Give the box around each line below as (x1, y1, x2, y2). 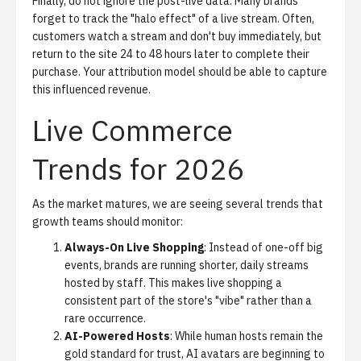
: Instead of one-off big (204, 240, 323, 255)
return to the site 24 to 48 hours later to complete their (32, 47, 309, 61)
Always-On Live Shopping (64, 240, 204, 255)
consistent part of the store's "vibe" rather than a (64, 293, 312, 308)
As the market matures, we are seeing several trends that (32, 197, 323, 211)
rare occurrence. (64, 311, 146, 326)
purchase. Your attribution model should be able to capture (32, 64, 327, 79)
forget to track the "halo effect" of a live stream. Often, (32, 11, 314, 26)
